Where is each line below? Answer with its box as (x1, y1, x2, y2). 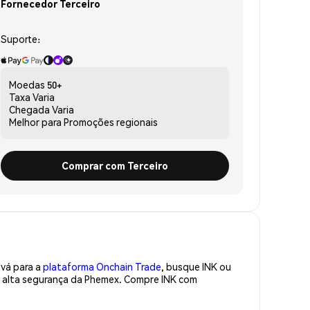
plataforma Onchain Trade (43, 259, 161, 273)
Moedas (9, 77, 45, 91)
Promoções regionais (64, 115, 158, 128)
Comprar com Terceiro (62, 158, 168, 172)
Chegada (9, 102, 50, 116)
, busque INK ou (161, 259, 231, 273)
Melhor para (9, 115, 62, 128)
